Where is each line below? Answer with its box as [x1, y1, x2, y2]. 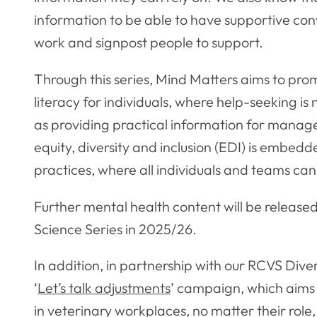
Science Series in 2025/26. [34, 219, 197, 238]
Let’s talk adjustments [38, 279, 171, 297]
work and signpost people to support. [34, 33, 263, 51]
